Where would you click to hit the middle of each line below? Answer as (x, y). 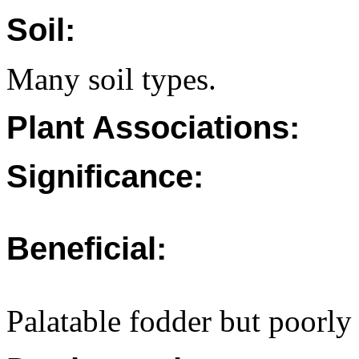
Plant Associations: (153, 127)
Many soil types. (111, 79)
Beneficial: (87, 248)
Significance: (105, 176)
